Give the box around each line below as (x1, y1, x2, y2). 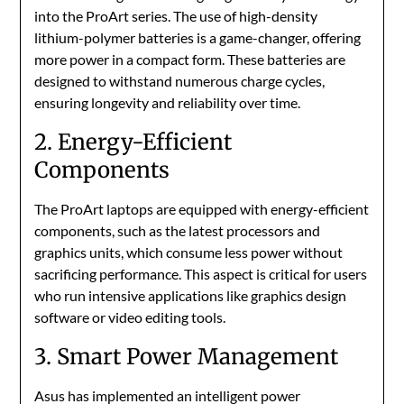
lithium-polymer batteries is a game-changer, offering (34, 29, 362, 47)
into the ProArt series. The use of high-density (34, 7, 318, 25)
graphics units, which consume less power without (34, 243, 344, 262)
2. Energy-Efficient (34, 128, 233, 157)
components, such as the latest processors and (34, 222, 321, 240)
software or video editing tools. (34, 308, 226, 326)
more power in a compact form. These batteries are (34, 50, 346, 69)
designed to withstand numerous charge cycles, (34, 72, 326, 90)
